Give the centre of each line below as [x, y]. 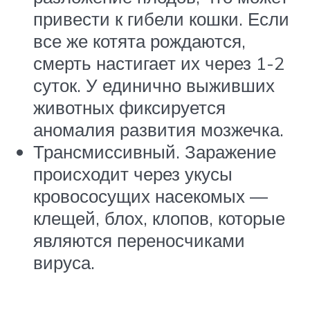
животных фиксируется [129, 108]
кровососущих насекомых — [151, 196]
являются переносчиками [139, 240]
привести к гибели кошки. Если [161, 19]
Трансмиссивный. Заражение [155, 152]
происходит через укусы [133, 174]
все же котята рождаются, [139, 41]
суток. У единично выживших [154, 85]
